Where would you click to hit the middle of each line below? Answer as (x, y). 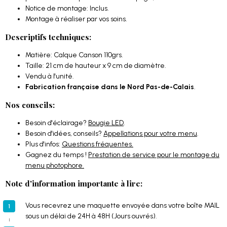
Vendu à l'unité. (50, 76)
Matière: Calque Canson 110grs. (74, 55)
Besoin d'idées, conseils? (64, 134)
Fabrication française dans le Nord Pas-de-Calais (110, 87)
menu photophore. (55, 165)
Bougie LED (106, 123)
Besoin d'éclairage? (57, 123)
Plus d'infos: (44, 144)
